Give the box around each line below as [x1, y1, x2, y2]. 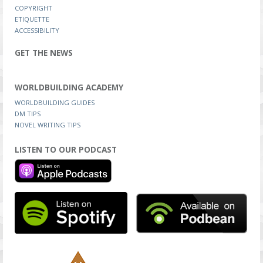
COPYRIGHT [15, 4, 52, 12]
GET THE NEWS [15, 47, 73, 58]
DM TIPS [15, 109, 41, 118]
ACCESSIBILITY [15, 26, 59, 35]
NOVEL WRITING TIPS [15, 120, 80, 129]
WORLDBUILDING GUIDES [15, 98, 95, 107]
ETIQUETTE [15, 15, 49, 23]
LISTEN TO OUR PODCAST [15, 144, 117, 155]
